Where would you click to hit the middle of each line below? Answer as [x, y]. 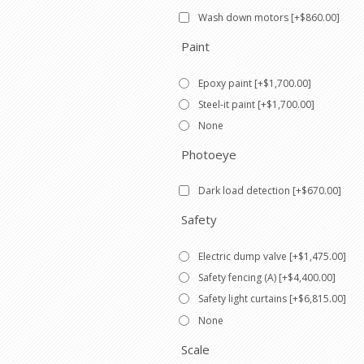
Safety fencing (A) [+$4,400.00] [267, 277]
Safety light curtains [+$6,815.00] [272, 299]
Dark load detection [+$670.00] [270, 191]
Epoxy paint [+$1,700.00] [255, 83]
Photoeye [209, 155]
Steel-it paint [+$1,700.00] [256, 104]
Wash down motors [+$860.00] [269, 18]
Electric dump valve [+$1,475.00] [272, 256]
